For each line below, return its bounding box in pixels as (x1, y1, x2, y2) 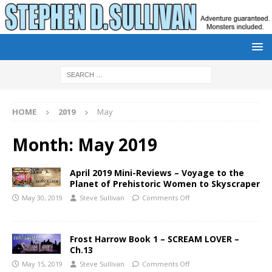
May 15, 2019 (22, 259, 63, 268)
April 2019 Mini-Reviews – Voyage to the (70, 166, 244, 178)
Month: (12, 132, 78, 156)
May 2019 (78, 132, 157, 156)
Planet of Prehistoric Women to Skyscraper (70, 177, 260, 189)
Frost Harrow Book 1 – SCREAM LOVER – (70, 233, 239, 245)
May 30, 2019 (22, 192, 63, 202)
